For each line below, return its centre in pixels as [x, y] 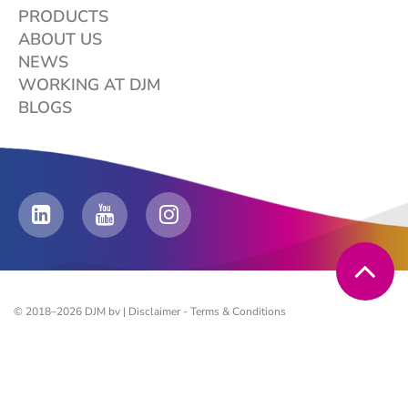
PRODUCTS [63, 16]
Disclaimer [154, 311]
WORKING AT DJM [90, 85]
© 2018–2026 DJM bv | [71, 311]
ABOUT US [60, 39]
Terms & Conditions [238, 311]
